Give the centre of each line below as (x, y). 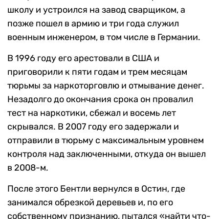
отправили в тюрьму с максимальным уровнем (106, 141)
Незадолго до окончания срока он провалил (100, 99)
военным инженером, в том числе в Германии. (104, 37)
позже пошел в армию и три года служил (93, 24)
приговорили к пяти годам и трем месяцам (97, 72)
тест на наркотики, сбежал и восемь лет (92, 113)
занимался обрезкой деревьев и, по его (90, 203)
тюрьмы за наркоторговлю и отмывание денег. (106, 86)
